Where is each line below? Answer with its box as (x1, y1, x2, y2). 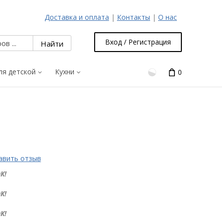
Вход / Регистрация (105, 37, 171, 47)
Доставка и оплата (45, 12, 109, 22)
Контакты (117, 12, 150, 22)
